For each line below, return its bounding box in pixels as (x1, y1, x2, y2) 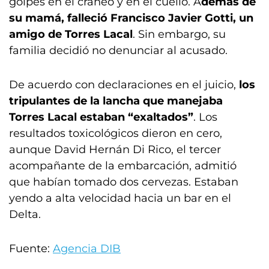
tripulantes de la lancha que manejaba (9, 94, 223, 107)
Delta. (9, 208, 41, 221)
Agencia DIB (53, 242, 121, 255)
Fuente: (9, 242, 53, 255)
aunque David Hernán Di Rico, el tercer (9, 143, 221, 156)
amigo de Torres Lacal (9, 28, 133, 41)
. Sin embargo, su (133, 28, 226, 41)
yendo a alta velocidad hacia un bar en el (9, 192, 231, 205)
